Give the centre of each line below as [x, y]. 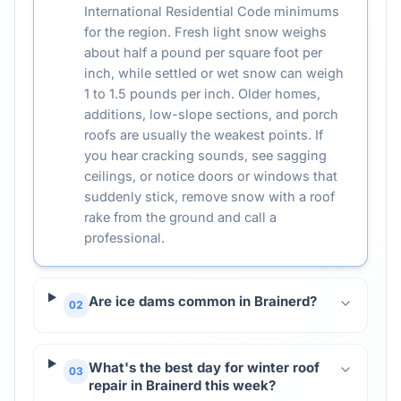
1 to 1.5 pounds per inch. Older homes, [202, 94]
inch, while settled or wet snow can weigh [214, 73]
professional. [124, 238]
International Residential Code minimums [212, 11]
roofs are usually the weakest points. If [204, 135]
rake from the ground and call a [180, 217]
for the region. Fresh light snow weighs [205, 32]
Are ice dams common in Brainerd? [202, 301]
